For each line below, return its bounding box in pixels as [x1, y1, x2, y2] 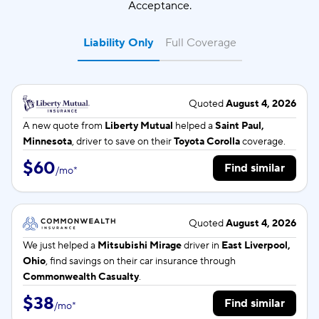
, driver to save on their [72, 135, 174, 148]
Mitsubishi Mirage [98, 239, 182, 252]
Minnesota [23, 135, 72, 148]
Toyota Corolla [174, 135, 240, 148]
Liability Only [83, 36, 154, 50]
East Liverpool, [221, 239, 291, 252]
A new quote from [23, 120, 105, 132]
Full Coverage [164, 36, 236, 50]
